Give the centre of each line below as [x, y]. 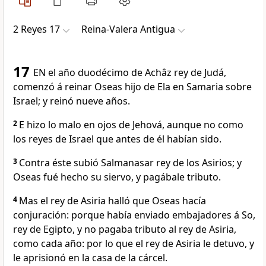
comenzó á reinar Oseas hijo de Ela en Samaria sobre [132, 87]
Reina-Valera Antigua [128, 29]
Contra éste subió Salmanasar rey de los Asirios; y [130, 163]
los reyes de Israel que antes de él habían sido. [117, 139]
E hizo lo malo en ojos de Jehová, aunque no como [131, 125]
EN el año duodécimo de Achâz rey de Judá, [130, 73]
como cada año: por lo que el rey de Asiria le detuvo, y [134, 244]
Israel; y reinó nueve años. [72, 101]
